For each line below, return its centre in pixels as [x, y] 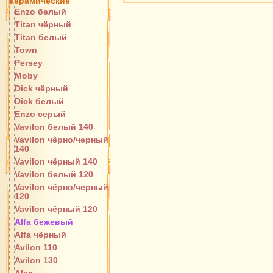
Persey [29, 63]
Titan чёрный [43, 24]
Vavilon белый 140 [54, 127]
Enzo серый [40, 114]
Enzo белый [41, 12]
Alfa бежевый [44, 222]
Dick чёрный [41, 88]
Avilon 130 [36, 260]
